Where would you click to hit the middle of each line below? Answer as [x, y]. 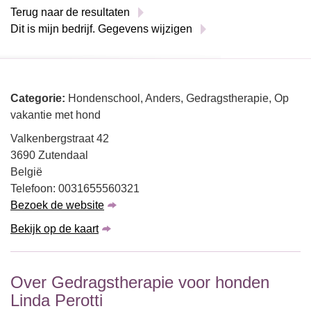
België [26, 172]
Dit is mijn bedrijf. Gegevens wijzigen [101, 29]
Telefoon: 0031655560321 [75, 188]
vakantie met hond [56, 115]
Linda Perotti [57, 300]
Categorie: [39, 98]
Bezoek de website [57, 205]
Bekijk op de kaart [54, 229]
